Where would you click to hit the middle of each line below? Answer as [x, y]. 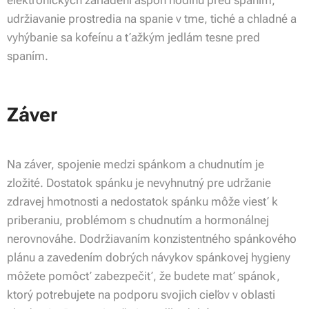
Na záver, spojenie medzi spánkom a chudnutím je [136, 165]
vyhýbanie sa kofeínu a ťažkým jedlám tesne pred [133, 38]
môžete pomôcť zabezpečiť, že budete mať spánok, [143, 276]
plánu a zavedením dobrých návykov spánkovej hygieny [149, 258]
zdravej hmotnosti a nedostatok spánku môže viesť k [142, 202]
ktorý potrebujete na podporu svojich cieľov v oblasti [141, 295]
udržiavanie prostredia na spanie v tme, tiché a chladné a [152, 19]
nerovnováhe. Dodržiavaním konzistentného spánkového [152, 239]
